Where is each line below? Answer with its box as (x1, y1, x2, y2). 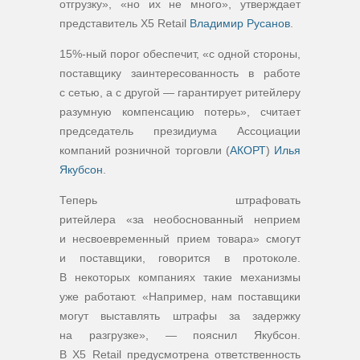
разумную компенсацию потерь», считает (59, 105, 301, 118)
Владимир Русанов (190, 17, 290, 30)
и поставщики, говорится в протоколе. (59, 252, 301, 264)
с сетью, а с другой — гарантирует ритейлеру (59, 86, 301, 99)
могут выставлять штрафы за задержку (59, 309, 301, 322)
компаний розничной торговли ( (59, 144, 230, 157)
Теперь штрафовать (59, 194, 301, 207)
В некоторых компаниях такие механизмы (59, 271, 301, 284)
